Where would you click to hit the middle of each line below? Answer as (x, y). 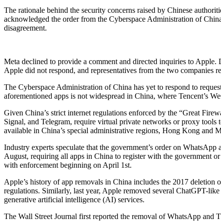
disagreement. (25, 28)
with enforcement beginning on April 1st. (68, 165)
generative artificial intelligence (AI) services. (74, 200)
